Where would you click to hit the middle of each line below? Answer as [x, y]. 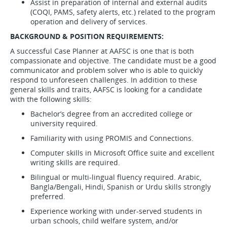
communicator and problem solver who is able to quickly [106, 70]
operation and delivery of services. [90, 22]
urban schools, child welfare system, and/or [104, 221]
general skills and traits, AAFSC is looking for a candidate [106, 89]
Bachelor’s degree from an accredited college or [111, 114]
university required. [65, 123]
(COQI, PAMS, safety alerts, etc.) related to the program [123, 12]
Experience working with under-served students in [116, 211]
